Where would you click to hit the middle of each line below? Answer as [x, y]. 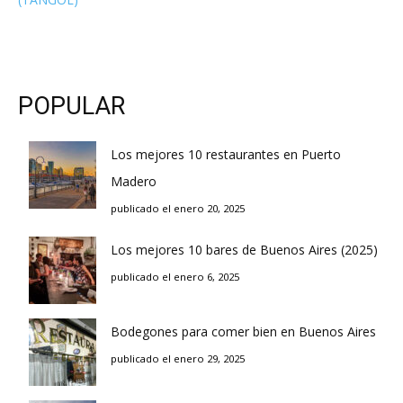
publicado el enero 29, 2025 [178, 359]
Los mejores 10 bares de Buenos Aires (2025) [244, 250]
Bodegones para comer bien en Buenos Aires [243, 332]
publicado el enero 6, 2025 [175, 277]
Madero [134, 182]
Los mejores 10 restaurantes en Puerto [226, 155]
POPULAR [72, 107]
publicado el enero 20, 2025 [178, 209]
